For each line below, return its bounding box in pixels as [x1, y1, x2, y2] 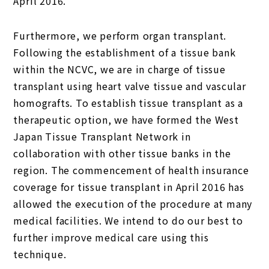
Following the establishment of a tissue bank [13, 45, 236, 59]
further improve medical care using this [13, 230, 209, 244]
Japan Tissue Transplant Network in [13, 129, 191, 144]
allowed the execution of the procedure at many [13, 196, 253, 211]
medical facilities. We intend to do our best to [13, 213, 244, 228]
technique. [13, 247, 67, 261]
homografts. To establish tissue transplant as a [13, 95, 244, 110]
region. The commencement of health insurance [13, 163, 249, 177]
